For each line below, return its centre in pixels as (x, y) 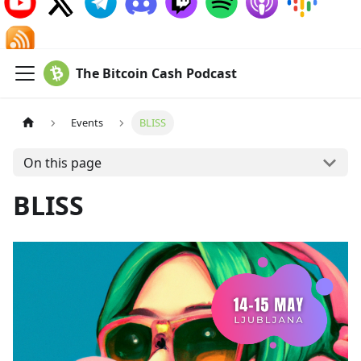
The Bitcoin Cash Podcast (156, 73)
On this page (62, 162)
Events (87, 123)
